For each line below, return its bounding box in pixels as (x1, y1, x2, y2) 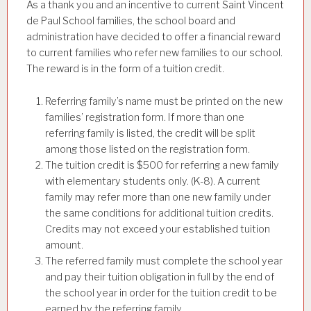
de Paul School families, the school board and (26, 15, 235, 27)
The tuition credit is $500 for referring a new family (45, 158, 279, 171)
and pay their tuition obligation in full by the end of (45, 270, 274, 283)
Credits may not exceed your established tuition (45, 222, 270, 235)
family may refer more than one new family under (45, 190, 271, 203)
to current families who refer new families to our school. (26, 47, 283, 59)
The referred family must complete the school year (45, 254, 283, 267)
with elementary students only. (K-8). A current (45, 174, 260, 187)
